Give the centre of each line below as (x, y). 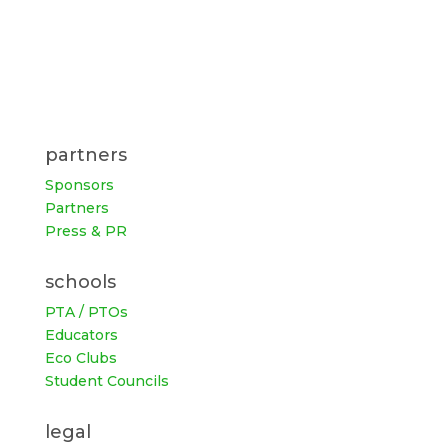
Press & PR (85, 230)
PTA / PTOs (86, 311)
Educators (81, 334)
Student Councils (106, 380)
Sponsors (79, 184)
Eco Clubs (80, 357)
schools (80, 281)
